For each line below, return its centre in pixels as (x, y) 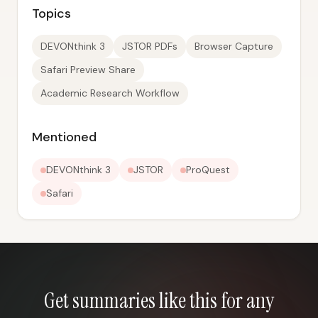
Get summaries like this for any (159, 301)
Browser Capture (234, 46)
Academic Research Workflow (110, 93)
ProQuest (208, 170)
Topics (51, 13)
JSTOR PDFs (150, 46)
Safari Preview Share (88, 70)
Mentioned (64, 137)
